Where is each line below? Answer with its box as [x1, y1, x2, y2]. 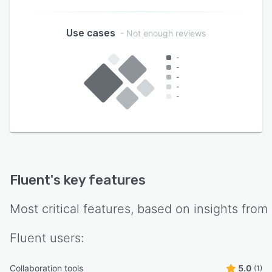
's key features [50, 171, 146, 188]
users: [46, 230, 84, 245]
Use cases [66, 27, 115, 39]
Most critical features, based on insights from [10, 201, 268, 216]
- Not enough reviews [120, 28, 206, 39]
